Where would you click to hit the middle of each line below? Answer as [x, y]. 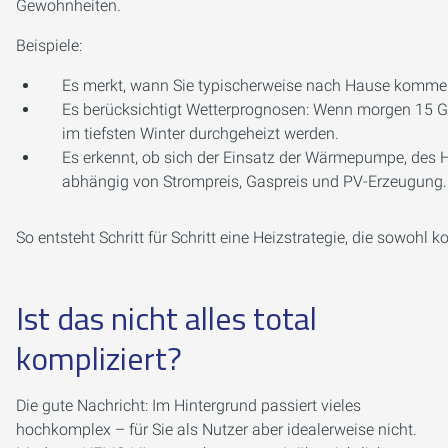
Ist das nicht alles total [166, 318]
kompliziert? [99, 358]
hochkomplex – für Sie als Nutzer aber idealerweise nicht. [216, 429]
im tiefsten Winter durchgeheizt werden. [200, 133]
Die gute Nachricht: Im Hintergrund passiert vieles [188, 405]
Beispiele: [49, 45]
